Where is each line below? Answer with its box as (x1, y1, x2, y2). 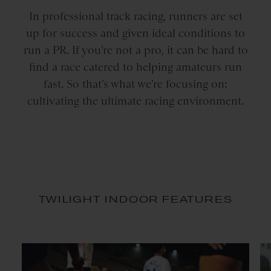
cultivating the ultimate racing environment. (27, 94, 244, 108)
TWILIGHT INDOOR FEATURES (38, 193, 233, 206)
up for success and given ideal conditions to (26, 27, 245, 40)
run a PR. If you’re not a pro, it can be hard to (23, 44, 248, 57)
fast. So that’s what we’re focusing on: (44, 77, 227, 91)
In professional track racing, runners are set (28, 10, 243, 23)
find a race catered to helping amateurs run (29, 60, 242, 74)
